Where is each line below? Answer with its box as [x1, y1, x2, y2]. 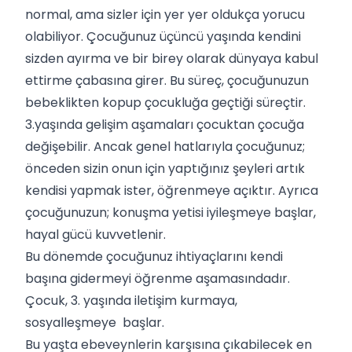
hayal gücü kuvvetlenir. [25, 225, 169, 244]
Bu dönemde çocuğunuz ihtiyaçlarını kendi [25, 247, 283, 266]
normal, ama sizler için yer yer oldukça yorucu [25, 5, 305, 24]
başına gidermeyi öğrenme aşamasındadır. [25, 269, 293, 288]
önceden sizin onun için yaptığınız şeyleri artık [25, 159, 305, 178]
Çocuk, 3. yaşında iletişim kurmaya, [25, 291, 237, 310]
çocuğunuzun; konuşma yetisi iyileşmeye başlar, [25, 203, 316, 222]
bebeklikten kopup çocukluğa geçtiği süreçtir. [25, 93, 306, 112]
